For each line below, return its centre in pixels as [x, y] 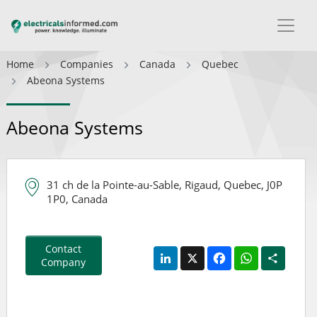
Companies [87, 64]
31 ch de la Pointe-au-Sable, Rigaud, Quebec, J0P [165, 185]
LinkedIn [198, 252]
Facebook [253, 252]
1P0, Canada [77, 199]
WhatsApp [283, 252]
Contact [64, 249]
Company [64, 262]
